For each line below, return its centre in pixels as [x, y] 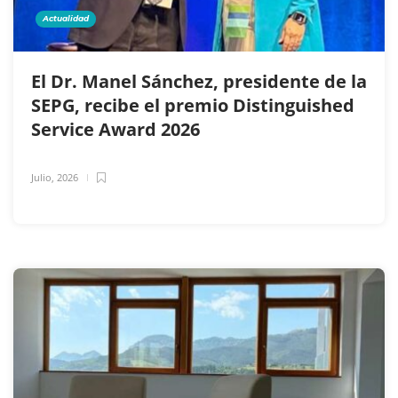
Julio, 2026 [55, 177]
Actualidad [66, 18]
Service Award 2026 [118, 129]
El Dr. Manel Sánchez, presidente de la [199, 81]
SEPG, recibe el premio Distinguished [193, 105]
